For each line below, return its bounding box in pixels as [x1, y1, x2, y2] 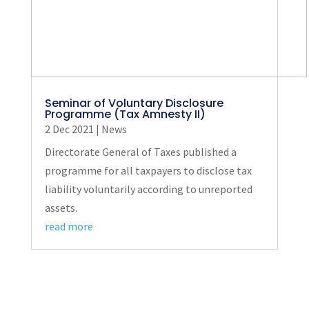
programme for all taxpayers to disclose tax [44, 163, 252, 178]
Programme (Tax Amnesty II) [44, 106, 206, 123]
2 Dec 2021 [44, 122, 94, 137]
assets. [44, 201, 77, 215]
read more [44, 219, 93, 234]
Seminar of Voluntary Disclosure [44, 95, 223, 112]
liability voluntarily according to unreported [44, 182, 252, 197]
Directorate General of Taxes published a [44, 145, 237, 159]
